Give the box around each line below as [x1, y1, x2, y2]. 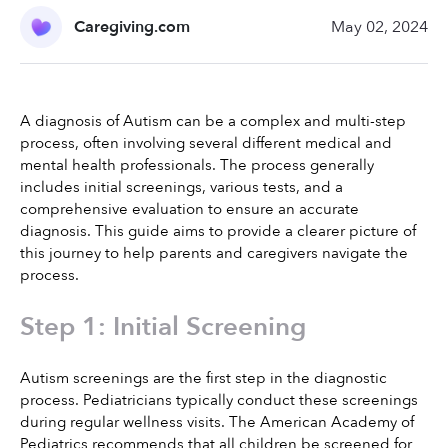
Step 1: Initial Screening [20, 308, 306, 344]
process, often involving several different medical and [20, 133, 392, 154]
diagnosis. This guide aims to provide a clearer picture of [20, 221, 416, 242]
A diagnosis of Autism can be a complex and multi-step [20, 111, 406, 132]
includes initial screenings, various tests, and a [20, 177, 343, 198]
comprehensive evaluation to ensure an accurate [20, 199, 359, 220]
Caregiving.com [74, 16, 191, 39]
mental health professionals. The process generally [20, 155, 374, 176]
